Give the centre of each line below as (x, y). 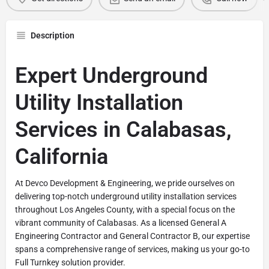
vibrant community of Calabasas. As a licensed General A (121, 222)
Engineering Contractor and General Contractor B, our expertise (132, 236)
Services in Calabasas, (123, 129)
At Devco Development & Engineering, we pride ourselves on (125, 183)
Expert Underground (111, 75)
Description (53, 35)
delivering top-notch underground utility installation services (126, 196)
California (62, 156)
